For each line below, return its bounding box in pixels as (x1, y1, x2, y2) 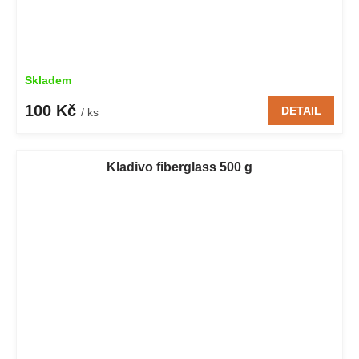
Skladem (25, 73, 71, 87)
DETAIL (281, 103, 321, 117)
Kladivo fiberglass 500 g (107, 159, 252, 174)
